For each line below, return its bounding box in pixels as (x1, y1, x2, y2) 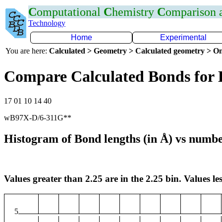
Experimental (160, 33, 207, 42)
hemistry (112, 5, 157, 18)
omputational (37, 5, 104, 18)
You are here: (5, 47, 49, 55)
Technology (28, 19, 65, 27)
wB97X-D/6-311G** (4, 113, 71, 122)
